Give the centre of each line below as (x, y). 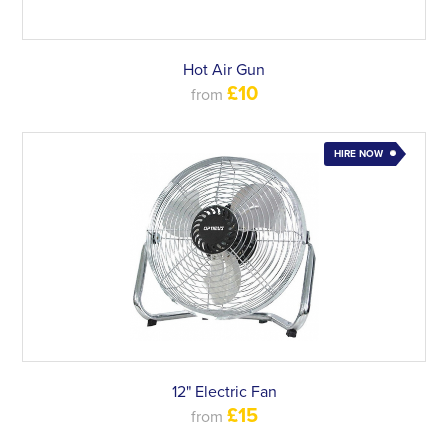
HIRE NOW (358, 154)
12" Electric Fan (224, 392)
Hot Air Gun (224, 70)
